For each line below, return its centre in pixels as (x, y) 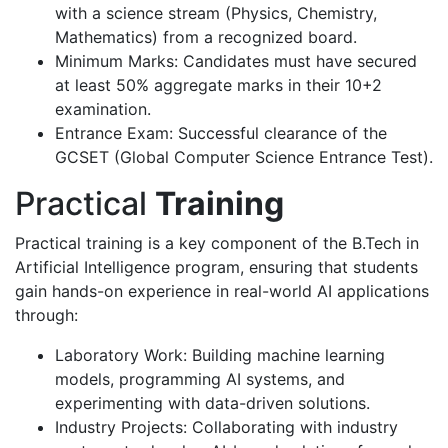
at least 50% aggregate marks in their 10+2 (218, 85)
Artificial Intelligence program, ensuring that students (216, 267)
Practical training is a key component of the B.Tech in (217, 243)
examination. (103, 109)
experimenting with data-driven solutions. (212, 403)
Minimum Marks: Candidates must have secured (236, 61)
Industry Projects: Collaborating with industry (226, 427)
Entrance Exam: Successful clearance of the (221, 133)
